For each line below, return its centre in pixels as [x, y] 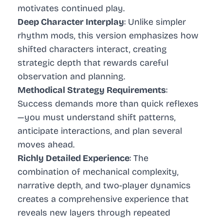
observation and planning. [71, 77]
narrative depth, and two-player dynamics [104, 186]
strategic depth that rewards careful [93, 63]
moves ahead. [46, 145]
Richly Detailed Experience [73, 158]
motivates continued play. [71, 9]
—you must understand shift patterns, [97, 118]
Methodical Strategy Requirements [92, 90]
